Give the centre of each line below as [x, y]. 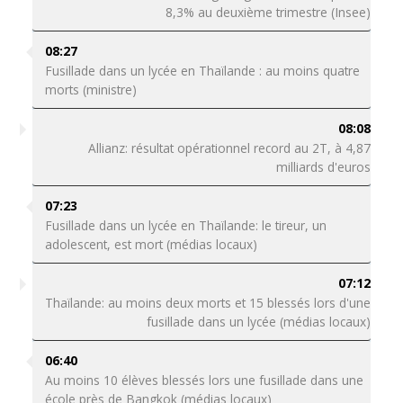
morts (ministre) [90, 90]
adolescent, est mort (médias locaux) [151, 244]
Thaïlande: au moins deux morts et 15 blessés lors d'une [208, 303]
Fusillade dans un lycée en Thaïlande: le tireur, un [185, 225]
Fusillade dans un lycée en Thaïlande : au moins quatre [202, 71]
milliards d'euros [324, 167]
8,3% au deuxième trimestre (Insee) [269, 12]
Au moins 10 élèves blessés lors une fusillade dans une [204, 380]
